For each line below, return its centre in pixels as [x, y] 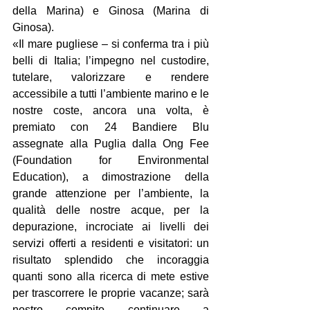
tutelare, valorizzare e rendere [111, 77]
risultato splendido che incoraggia [111, 259]
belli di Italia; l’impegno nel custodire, [111, 60]
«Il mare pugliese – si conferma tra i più [111, 44]
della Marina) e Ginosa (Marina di [111, 10]
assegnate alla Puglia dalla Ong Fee [111, 143]
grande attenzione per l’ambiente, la [111, 193]
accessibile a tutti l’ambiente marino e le [111, 93]
